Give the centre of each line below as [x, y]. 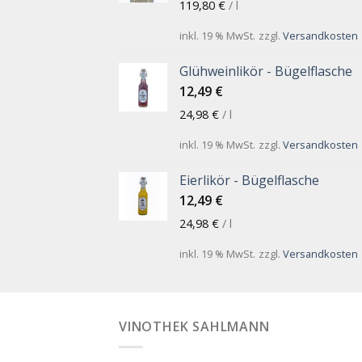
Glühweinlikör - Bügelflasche [266, 72]
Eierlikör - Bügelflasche [249, 181]
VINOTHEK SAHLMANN [194, 327]
